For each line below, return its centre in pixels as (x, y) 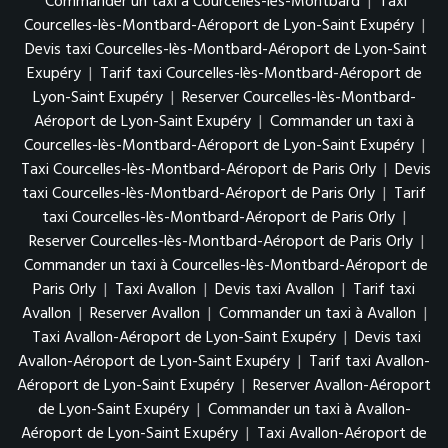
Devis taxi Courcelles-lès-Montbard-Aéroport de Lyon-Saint (226, 50)
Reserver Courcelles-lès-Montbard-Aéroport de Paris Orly (220, 242)
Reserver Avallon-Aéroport (342, 386)
